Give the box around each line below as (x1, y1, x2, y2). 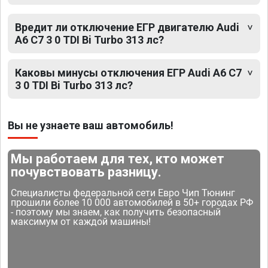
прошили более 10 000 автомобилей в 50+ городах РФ (11, 196, 254, 208)
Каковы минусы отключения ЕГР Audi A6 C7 (15, 66, 242, 79)
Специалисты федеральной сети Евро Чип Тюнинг (11, 187, 236, 199)
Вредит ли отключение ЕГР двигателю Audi (15, 20, 239, 33)
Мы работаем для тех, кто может (11, 151, 225, 166)
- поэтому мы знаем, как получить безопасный (11, 206, 221, 218)
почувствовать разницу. (11, 164, 162, 179)
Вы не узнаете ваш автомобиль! (8, 118, 173, 132)
